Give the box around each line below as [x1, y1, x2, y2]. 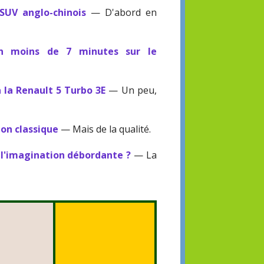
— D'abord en [86, 6, 157, 19]
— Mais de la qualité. [58, 123, 151, 136]
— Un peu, [105, 84, 157, 97]
